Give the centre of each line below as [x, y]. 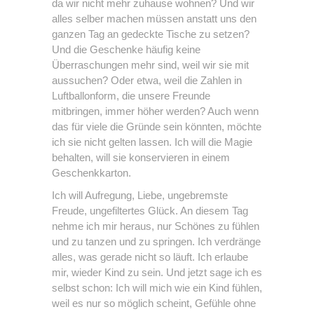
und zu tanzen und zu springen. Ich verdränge [156, 242]
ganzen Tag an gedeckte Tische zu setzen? [151, 34]
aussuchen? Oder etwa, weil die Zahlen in [147, 81]
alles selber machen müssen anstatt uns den [154, 19]
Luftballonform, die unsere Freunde [131, 96]
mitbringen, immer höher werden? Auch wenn [155, 111]
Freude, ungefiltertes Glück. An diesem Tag [150, 211]
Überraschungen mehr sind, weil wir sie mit [150, 65]
